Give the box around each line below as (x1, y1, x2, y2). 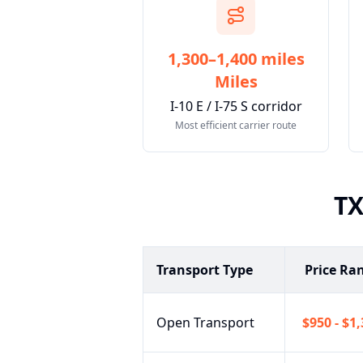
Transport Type (156, 261, 253, 279)
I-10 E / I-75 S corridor (169, 97, 302, 115)
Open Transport (156, 314, 254, 331)
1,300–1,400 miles (167, 48, 305, 70)
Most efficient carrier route (175, 118, 297, 132)
